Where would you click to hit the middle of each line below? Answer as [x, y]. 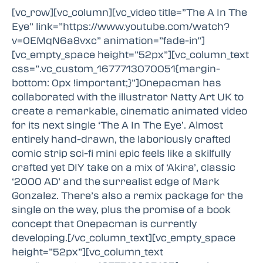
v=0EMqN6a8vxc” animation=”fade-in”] [108, 41]
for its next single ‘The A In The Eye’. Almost [117, 125]
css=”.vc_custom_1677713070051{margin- [116, 69]
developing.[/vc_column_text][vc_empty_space [124, 238]
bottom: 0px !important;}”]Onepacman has [117, 83]
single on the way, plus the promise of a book [121, 210]
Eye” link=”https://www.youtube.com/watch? [121, 26]
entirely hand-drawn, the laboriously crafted [121, 139]
